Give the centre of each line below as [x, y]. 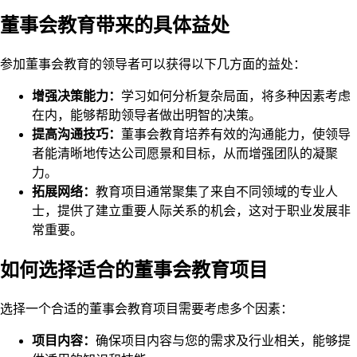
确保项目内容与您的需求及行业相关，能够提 [223, 341]
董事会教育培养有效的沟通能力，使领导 [236, 135]
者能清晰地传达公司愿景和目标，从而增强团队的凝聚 [185, 154]
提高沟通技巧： [76, 135]
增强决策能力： [76, 96]
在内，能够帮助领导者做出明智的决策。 [147, 116]
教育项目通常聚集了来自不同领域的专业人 [217, 192]
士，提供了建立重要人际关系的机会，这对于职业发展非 [191, 211]
